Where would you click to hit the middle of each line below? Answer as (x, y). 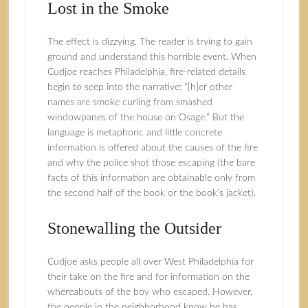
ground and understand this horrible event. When (152, 57)
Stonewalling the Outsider (134, 228)
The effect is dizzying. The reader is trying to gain (150, 42)
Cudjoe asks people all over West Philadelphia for (150, 262)
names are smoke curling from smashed (130, 102)
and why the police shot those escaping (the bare (151, 163)
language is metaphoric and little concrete (134, 133)
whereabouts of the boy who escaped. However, (150, 292)
